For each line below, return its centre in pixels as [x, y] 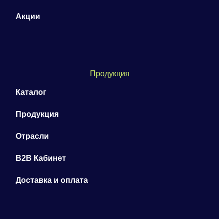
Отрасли [32, 136]
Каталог [31, 92]
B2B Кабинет [41, 158]
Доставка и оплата [52, 180]
